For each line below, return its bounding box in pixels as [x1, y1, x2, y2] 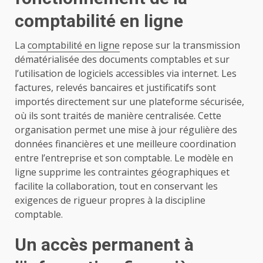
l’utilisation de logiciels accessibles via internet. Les [15, 67, 237, 80]
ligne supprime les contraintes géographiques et [15, 166, 230, 179]
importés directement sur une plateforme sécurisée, [15, 95, 244, 109]
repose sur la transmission [120, 39, 240, 52]
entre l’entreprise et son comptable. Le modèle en [15, 151, 233, 165]
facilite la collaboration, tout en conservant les [15, 180, 218, 193]
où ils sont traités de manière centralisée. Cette [15, 109, 221, 123]
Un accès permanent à [15, 234, 194, 255]
